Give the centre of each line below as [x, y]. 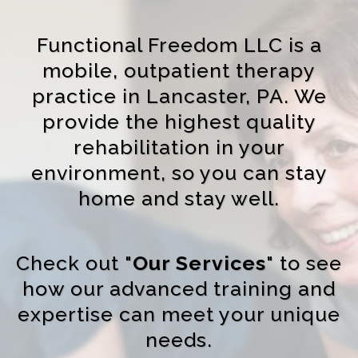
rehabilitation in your [179, 147]
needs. [179, 340]
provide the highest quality [179, 121]
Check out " [74, 263]
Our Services [199, 263]
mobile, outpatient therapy [179, 70]
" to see [304, 263]
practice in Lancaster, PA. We [179, 96]
